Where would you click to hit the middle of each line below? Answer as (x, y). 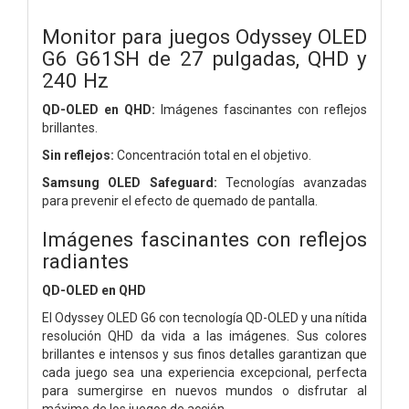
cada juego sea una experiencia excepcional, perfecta (204, 372)
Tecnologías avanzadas (292, 182)
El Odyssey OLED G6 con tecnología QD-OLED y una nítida (204, 317)
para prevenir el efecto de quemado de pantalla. (180, 200)
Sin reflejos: (78, 155)
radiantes (85, 261)
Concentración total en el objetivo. (213, 155)
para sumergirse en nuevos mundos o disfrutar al (204, 390)
